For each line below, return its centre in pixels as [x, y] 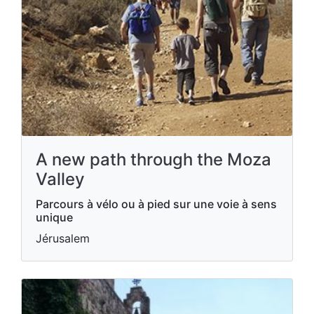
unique [54, 217]
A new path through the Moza [153, 159]
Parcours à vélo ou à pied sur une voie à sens [156, 204]
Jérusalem [63, 238]
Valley [60, 179]
